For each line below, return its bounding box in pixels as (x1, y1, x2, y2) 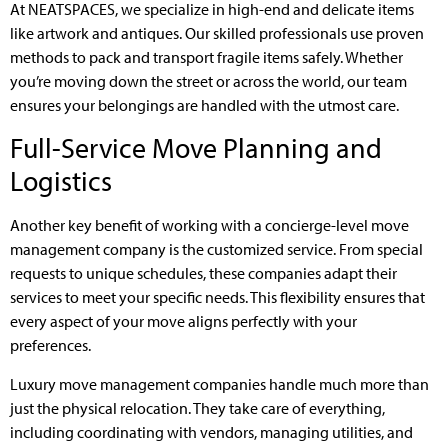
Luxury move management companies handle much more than (10, 373, 429, 394)
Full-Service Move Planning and (10, 130, 382, 166)
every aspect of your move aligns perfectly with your (10, 311, 357, 332)
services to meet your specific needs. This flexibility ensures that (10, 287, 425, 308)
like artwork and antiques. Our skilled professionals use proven (10, 22, 424, 43)
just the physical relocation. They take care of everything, (10, 397, 385, 418)
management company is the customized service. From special (10, 239, 423, 260)
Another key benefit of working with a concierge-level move (10, 215, 409, 236)
